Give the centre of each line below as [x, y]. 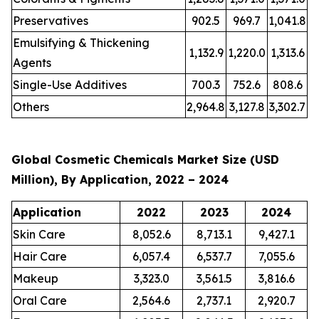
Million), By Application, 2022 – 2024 [120, 180]
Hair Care [40, 257]
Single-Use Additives [70, 85]
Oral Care [40, 301]
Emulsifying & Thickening [81, 43]
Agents [32, 63]
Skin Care [39, 235]
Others [31, 107]
